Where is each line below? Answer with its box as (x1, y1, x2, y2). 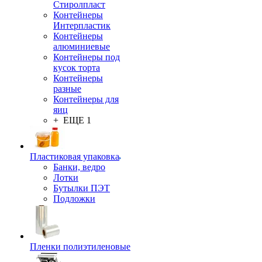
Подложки (53, 194, 95, 204)
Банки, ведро (53, 162, 105, 172)
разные (53, 84, 81, 94)
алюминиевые (53, 42, 110, 51)
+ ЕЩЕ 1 (53, 115, 91, 125)
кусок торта (53, 63, 100, 73)
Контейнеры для (53, 94, 119, 104)
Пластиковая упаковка (30, 151, 119, 161)
